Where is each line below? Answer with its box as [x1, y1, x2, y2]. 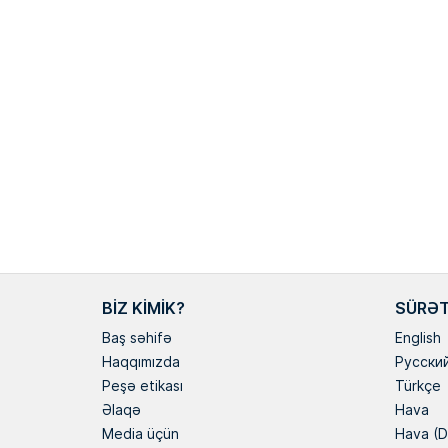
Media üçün [102, 423, 179, 443]
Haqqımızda [102, 351, 180, 371]
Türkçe [394, 375, 441, 395]
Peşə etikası [102, 375, 183, 395]
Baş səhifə [102, 327, 172, 347]
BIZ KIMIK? [102, 295, 185, 319]
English [394, 327, 441, 347]
